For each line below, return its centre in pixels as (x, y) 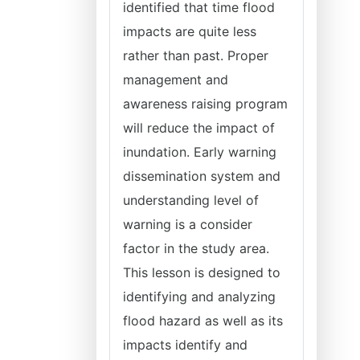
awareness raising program (205, 104)
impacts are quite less (190, 31)
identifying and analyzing (199, 297)
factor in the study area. (196, 248)
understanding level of (191, 200)
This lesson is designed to (202, 272)
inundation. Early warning (200, 152)
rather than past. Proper (196, 55)
